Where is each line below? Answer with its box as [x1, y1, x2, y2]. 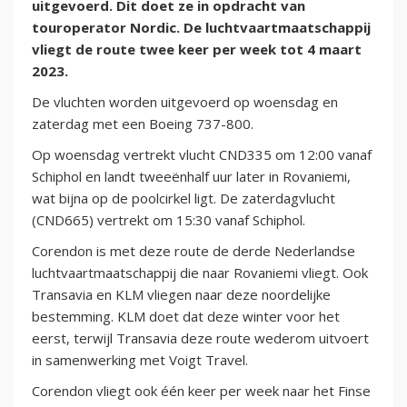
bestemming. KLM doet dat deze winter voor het [32, 307, 340, 326]
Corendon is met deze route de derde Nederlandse [32, 242, 355, 261]
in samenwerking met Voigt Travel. [32, 351, 248, 370]
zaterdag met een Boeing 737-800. [32, 114, 253, 134]
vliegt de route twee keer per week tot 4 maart [32, 40, 362, 59]
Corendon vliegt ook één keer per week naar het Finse [32, 382, 371, 401]
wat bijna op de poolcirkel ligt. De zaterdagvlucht [32, 189, 335, 208]
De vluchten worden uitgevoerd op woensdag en [32, 93, 338, 112]
